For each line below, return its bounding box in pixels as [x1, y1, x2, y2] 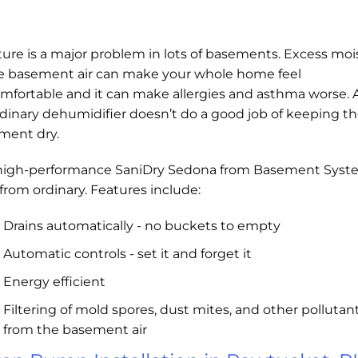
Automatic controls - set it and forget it [3, 246, 252, 262]
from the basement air [3, 322, 147, 338]
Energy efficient [3, 274, 105, 290]
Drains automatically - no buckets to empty [3, 218, 280, 234]
